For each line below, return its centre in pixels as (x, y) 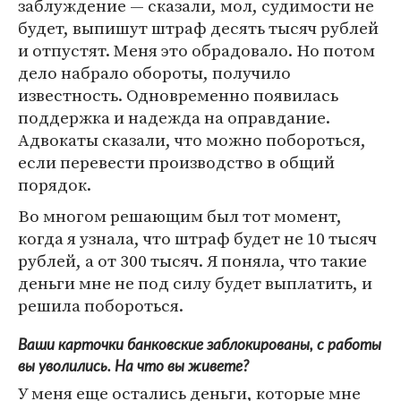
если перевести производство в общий (176, 162)
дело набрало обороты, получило (154, 73)
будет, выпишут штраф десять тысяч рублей (198, 28)
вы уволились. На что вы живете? (133, 367)
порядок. (55, 185)
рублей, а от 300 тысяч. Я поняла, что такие (192, 261)
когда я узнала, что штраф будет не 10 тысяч (197, 239)
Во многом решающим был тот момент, (180, 216)
